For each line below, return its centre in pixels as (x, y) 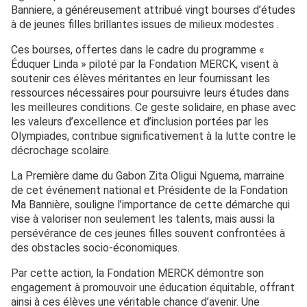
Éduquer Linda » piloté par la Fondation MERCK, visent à (145, 64)
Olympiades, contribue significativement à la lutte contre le (153, 136)
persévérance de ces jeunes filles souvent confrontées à (148, 233)
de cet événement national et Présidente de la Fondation (149, 190)
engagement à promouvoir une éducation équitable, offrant (153, 287)
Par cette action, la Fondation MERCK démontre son (137, 273)
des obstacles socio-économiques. (95, 247)
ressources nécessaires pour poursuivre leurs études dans (150, 93)
